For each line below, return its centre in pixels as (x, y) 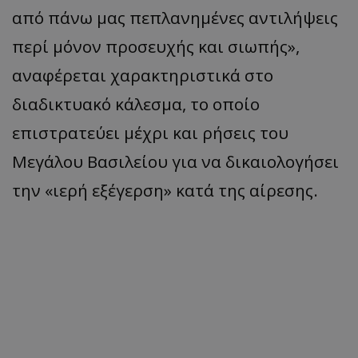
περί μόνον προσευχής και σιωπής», (156, 46)
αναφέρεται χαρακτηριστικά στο (143, 75)
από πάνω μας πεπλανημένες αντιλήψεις (175, 17)
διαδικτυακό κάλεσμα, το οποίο (136, 103)
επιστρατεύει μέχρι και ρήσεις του (150, 132)
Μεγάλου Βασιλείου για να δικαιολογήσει (175, 161)
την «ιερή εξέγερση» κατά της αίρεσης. (165, 190)
